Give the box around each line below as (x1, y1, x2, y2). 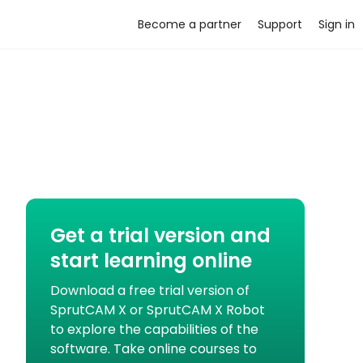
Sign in (318, 16, 356, 32)
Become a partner (138, 16, 242, 32)
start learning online (49, 247, 252, 274)
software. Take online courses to (49, 340, 257, 358)
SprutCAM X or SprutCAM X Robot (49, 301, 265, 319)
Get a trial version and (49, 222, 271, 249)
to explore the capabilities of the (49, 320, 258, 339)
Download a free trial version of (49, 281, 250, 300)
